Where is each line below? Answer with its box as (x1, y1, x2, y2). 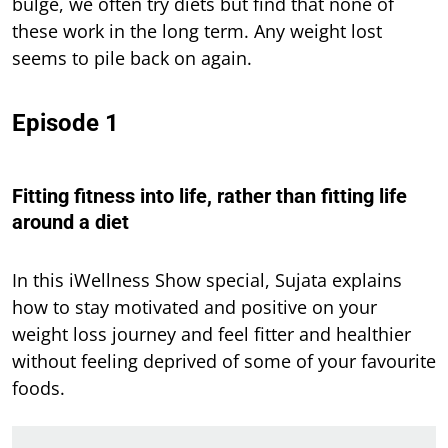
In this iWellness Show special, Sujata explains (12, 268, 402, 293)
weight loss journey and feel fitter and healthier (12, 322, 411, 347)
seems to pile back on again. (12, 46, 252, 71)
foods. (12, 376, 65, 401)
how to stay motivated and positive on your (12, 295, 377, 320)
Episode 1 (12, 109, 119, 138)
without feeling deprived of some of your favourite (12, 349, 436, 374)
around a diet (12, 210, 129, 235)
